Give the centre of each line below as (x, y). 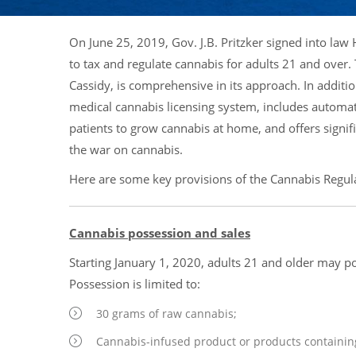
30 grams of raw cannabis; (166, 313)
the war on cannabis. (126, 149)
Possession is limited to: (135, 284)
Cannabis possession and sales (160, 233)
